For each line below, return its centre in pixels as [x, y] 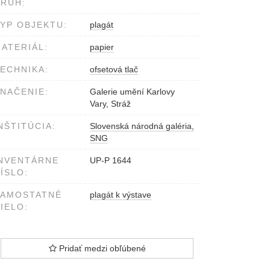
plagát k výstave [121, 195]
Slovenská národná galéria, [142, 126]
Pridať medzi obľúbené [101, 249]
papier [102, 47]
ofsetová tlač [114, 70]
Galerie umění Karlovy [132, 92]
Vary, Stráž [110, 104]
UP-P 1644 [111, 161]
